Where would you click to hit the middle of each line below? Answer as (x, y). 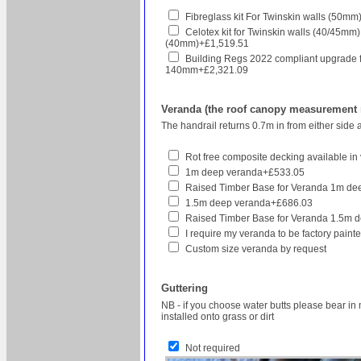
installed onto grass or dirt (218, 316)
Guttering (185, 288)
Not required (213, 348)
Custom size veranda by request (256, 249)
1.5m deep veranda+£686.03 (249, 203)
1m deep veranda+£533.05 (245, 173)
